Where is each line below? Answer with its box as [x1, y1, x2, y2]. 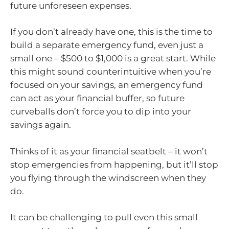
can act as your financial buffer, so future [10, 93, 185, 104]
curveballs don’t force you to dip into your [10, 106, 191, 117]
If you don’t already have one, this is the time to [10, 27, 213, 37]
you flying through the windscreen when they [10, 172, 206, 183]
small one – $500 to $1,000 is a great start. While [10, 53, 216, 64]
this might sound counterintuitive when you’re [10, 66, 211, 77]
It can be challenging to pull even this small [10, 212, 198, 223]
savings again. [10, 120, 71, 130]
